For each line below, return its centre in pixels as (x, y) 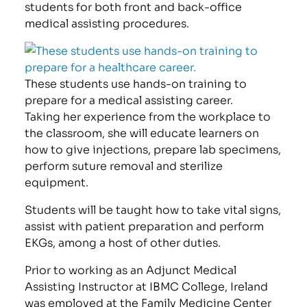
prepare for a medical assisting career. (129, 99)
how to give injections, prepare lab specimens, (153, 149)
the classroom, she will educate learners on (142, 132)
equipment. (57, 182)
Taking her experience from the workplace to (148, 116)
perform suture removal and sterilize (124, 165)
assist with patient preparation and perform (145, 225)
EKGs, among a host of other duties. (123, 242)
